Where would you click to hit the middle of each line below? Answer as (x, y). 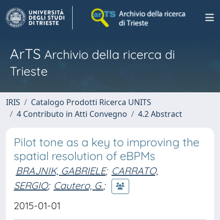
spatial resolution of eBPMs (84, 156)
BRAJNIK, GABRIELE (61, 171)
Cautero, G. (78, 185)
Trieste (29, 71)
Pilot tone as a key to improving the (107, 142)
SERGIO (31, 185)
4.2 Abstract (160, 114)
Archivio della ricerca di (108, 54)
